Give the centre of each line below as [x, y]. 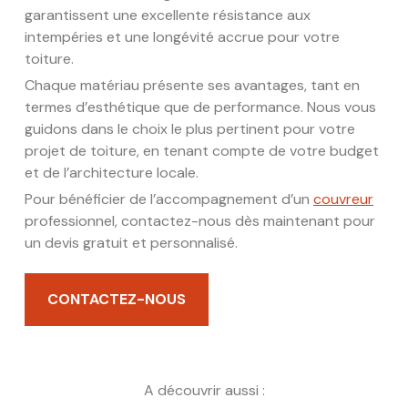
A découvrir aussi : [204, 390]
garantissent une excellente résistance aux [168, 15]
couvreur [343, 199]
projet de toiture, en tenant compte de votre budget [202, 150]
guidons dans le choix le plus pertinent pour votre [190, 128]
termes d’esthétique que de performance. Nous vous [200, 107]
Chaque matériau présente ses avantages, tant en [192, 85]
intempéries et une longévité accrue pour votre [182, 36]
